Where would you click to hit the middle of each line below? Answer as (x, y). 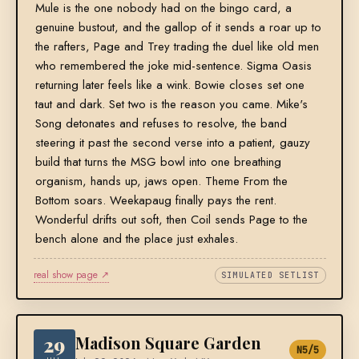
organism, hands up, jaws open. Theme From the (161, 182)
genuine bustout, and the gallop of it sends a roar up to (178, 28)
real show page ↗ (71, 275)
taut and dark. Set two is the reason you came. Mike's (171, 105)
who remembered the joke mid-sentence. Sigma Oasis (173, 66)
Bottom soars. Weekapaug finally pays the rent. (155, 201)
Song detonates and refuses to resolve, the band (161, 124)
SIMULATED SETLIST (270, 276)
